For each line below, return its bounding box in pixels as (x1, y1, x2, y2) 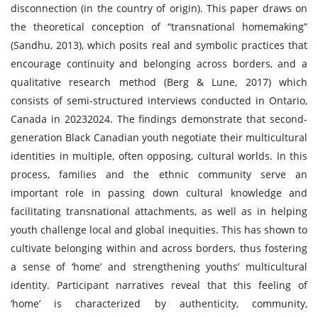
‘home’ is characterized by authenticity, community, (11, 297, 307, 310)
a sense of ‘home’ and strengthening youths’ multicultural (11, 260, 307, 273)
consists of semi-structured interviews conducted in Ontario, (11, 94, 307, 107)
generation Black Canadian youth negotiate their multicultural (11, 131, 307, 144)
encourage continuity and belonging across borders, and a (11, 57, 307, 70)
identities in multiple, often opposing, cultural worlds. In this (11, 149, 307, 163)
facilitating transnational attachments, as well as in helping (11, 204, 307, 218)
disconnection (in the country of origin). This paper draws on (11, 1, 307, 15)
